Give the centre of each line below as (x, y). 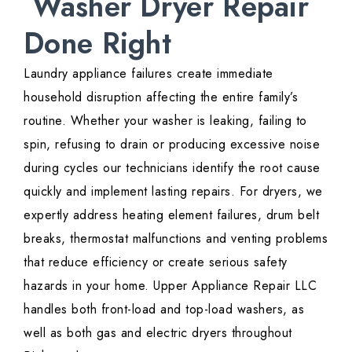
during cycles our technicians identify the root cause (172, 168)
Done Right (98, 44)
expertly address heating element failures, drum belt (171, 215)
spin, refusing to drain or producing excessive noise (172, 145)
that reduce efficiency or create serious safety (156, 262)
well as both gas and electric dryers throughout (158, 333)
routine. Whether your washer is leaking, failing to (165, 121)
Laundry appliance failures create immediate (148, 74)
